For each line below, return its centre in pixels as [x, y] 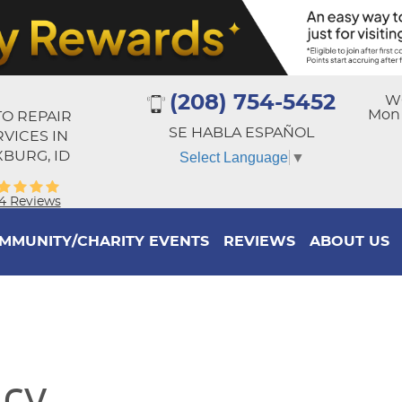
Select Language [233, 157]
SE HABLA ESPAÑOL [242, 133]
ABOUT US [350, 242]
